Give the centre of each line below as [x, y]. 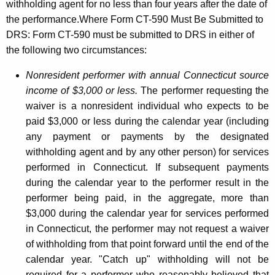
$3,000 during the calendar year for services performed [147, 213]
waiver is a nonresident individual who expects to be [147, 106]
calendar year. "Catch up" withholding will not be [147, 259]
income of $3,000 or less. [82, 90]
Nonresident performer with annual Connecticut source [147, 75]
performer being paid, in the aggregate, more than [147, 198]
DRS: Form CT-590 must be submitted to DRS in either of [130, 34]
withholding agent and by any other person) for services [147, 152]
